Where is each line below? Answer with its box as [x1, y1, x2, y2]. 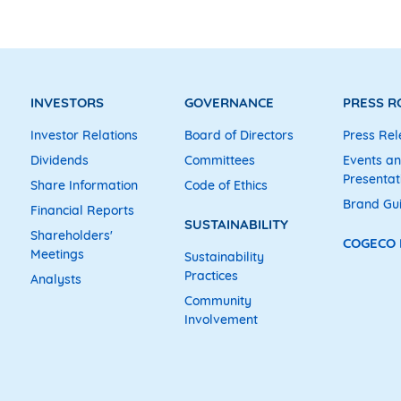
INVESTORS [30, 93, 105, 111]
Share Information [30, 176, 139, 193]
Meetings [30, 245, 85, 262]
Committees [184, 151, 256, 168]
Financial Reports [30, 201, 135, 218]
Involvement [184, 311, 259, 328]
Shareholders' [30, 226, 114, 243]
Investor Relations [30, 126, 139, 143]
